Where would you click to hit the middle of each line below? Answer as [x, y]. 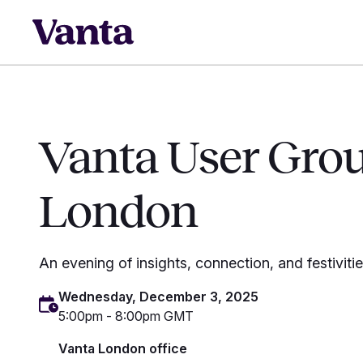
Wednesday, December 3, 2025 [158, 296]
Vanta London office [123, 348]
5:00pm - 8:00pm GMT [126, 316]
